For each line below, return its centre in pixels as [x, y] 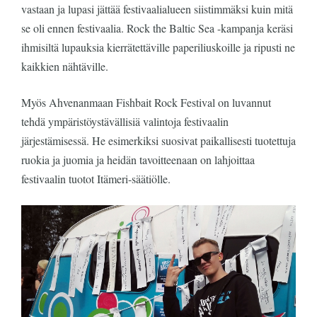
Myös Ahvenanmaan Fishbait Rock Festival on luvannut [146, 102]
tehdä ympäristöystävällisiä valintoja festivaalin [125, 121]
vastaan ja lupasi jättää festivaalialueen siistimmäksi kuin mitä [157, 9]
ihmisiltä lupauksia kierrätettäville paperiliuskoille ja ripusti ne [158, 47]
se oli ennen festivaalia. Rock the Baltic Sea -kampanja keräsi [157, 28]
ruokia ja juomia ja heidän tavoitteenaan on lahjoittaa [138, 160]
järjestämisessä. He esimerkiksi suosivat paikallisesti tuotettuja [158, 140]
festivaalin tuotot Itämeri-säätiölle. [96, 179]
